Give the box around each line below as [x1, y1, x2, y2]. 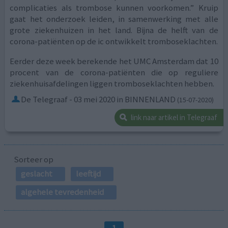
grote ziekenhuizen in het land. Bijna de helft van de [10, 24, 218, 36]
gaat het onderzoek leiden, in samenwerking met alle [10, 13, 218, 25]
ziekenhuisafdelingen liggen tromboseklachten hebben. [10, 78, 215, 90]
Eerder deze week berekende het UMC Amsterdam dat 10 [10, 55, 218, 67]
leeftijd [75, 168, 101, 180]
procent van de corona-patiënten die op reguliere [10, 67, 218, 78]
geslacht [20, 168, 52, 180]
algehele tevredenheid [20, 186, 104, 198]
